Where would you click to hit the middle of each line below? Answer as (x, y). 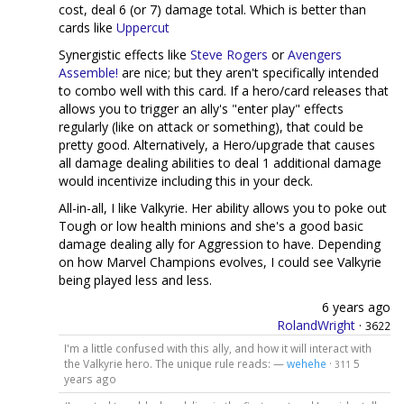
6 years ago (356, 307)
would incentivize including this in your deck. (186, 181)
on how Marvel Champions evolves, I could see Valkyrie (220, 262)
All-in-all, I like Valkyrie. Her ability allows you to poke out (223, 208)
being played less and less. (135, 280)
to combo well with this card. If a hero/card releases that (224, 91)
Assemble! (88, 73)
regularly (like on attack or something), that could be (211, 127)
